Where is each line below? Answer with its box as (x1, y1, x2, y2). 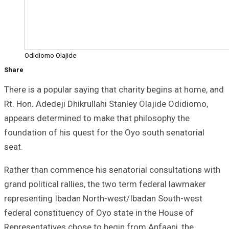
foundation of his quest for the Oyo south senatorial (4, 127, 204, 138)
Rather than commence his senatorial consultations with (4, 164, 220, 175)
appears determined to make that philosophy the (4, 112, 190, 123)
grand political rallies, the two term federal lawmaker (4, 178, 206, 189)
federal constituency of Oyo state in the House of (4, 207, 194, 218)
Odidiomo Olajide (25, 51, 76, 59)
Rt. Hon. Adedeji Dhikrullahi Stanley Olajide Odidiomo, (4, 98, 208, 109)
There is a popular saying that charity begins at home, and (4, 84, 224, 95)
